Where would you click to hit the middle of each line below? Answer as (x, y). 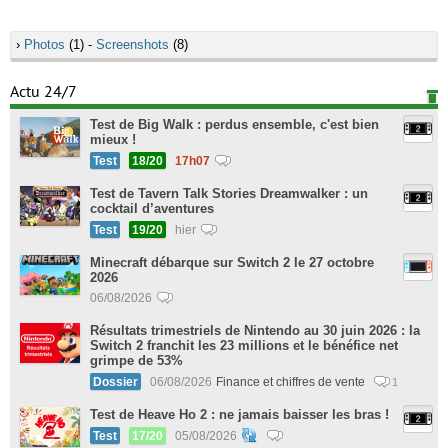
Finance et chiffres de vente (292, 381)
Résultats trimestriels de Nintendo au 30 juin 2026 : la (255, 330)
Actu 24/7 (43, 92)
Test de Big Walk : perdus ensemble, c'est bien (234, 124)
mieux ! (113, 139)
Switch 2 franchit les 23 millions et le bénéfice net (244, 345)
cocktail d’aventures (152, 208)
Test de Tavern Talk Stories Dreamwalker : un (229, 193)
